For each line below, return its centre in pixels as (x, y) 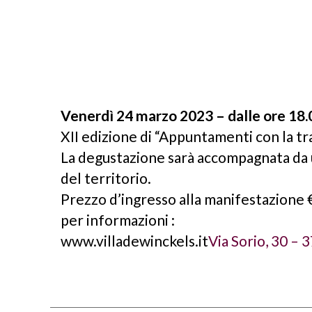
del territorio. (106, 178)
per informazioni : (118, 220)
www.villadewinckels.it (135, 241)
